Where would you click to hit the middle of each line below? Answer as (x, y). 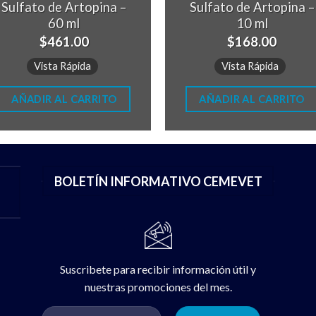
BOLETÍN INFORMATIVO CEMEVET (158, 181)
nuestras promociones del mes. (158, 287)
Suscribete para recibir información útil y (158, 269)
